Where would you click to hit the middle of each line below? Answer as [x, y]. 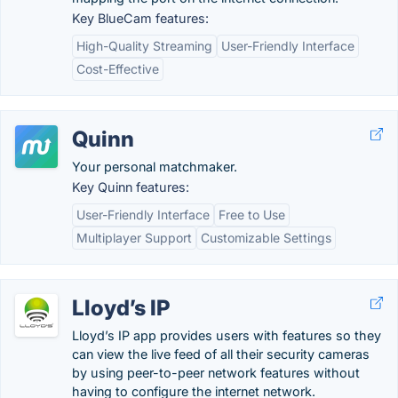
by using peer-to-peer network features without [216, 373]
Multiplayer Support [134, 238]
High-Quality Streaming [144, 46]
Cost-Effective [118, 69]
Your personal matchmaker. [155, 167]
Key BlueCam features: [140, 18]
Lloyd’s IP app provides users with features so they [227, 335]
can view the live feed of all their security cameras [221, 354]
